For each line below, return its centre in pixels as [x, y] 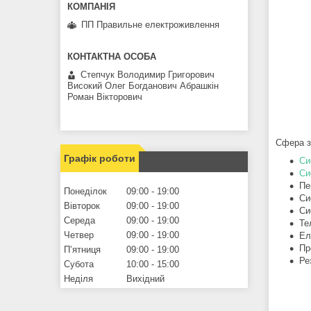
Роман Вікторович [105, 97]
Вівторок [82, 206]
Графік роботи [100, 159]
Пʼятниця [82, 250]
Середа [79, 221]
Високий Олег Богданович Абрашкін [143, 86]
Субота [79, 264]
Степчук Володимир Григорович [148, 75]
